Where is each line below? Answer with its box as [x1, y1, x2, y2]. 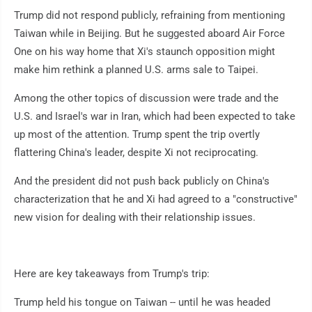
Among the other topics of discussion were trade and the [14, 92, 279, 104]
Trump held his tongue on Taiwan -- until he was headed [14, 296, 270, 309]
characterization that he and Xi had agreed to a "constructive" [14, 193, 297, 205]
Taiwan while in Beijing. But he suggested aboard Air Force [14, 27, 285, 40]
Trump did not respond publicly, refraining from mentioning [14, 9, 285, 22]
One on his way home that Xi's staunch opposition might [14, 45, 275, 58]
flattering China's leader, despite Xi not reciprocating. [14, 146, 258, 159]
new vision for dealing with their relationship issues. [14, 211, 256, 224]
